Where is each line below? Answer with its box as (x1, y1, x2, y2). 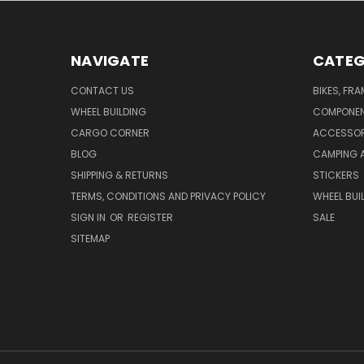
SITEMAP (71, 232, 110, 246)
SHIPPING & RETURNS (71, 168, 168, 183)
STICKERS (312, 168, 359, 183)
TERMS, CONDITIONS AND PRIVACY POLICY (71, 189, 266, 204)
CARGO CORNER (71, 126, 149, 141)
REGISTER (128, 210, 173, 225)
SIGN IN (71, 210, 108, 225)
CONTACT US (71, 84, 134, 98)
